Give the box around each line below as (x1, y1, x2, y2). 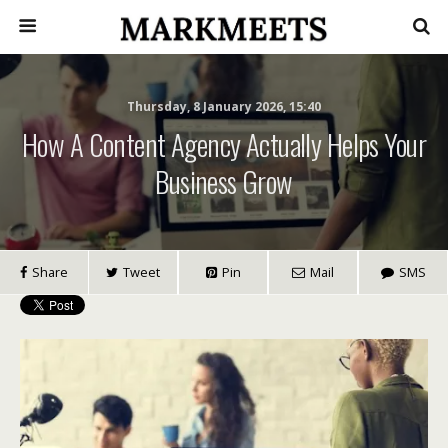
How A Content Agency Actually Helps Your (22, 123, 426, 165)
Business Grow (155, 160, 293, 202)
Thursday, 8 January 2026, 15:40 (127, 98, 321, 115)
